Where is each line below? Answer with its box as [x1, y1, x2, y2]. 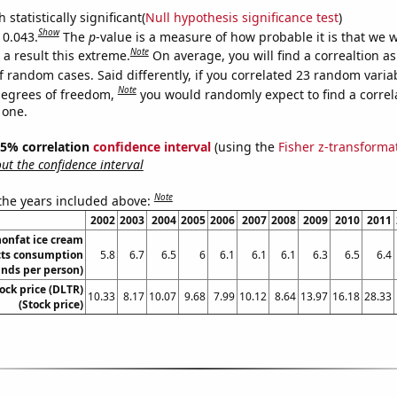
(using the [210, 138, 278, 156]
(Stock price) [18, 296, 83, 312]
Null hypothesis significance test [144, 8, 339, 26]
